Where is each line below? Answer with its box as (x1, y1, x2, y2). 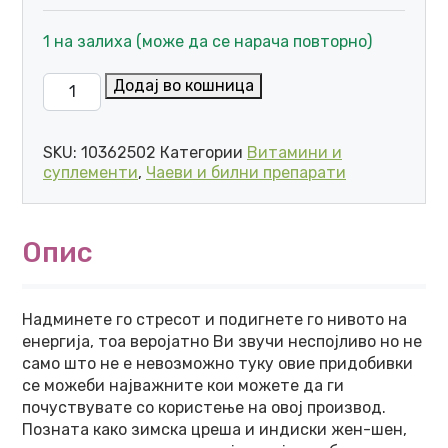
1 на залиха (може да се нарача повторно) (43, 32, 372, 51)
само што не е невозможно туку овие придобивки (22, 354, 413, 373)
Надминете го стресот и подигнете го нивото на (22, 310, 407, 329)
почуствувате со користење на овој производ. (22, 398, 386, 417)
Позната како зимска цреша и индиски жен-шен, (22, 420, 407, 439)
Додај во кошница (113, 76, 255, 95)
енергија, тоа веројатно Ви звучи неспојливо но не (22, 332, 422, 351)
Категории (160, 143, 247, 162)
